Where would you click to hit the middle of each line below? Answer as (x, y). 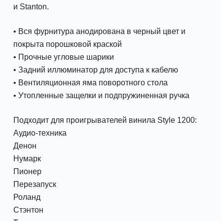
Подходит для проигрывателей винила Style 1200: (105, 120)
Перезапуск (35, 184)
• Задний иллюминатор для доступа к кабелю (95, 70)
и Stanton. (31, 7)
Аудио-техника (40, 133)
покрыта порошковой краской (67, 44)
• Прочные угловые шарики (63, 57)
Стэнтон (28, 210)
